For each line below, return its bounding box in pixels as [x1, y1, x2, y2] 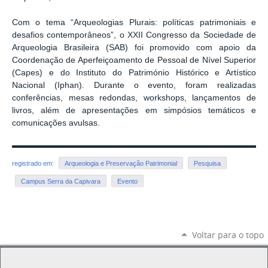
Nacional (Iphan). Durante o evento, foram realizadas [12, 80, 256, 90]
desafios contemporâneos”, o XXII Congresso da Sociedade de [12, 30, 256, 39]
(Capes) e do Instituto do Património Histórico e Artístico [12, 68, 256, 77]
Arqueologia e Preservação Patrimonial [65, 160, 177, 167]
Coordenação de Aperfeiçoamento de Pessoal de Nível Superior [12, 55, 256, 65]
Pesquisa [194, 160, 221, 167]
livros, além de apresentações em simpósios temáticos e [12, 105, 256, 115]
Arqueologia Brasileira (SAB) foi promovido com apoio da [12, 42, 256, 52]
